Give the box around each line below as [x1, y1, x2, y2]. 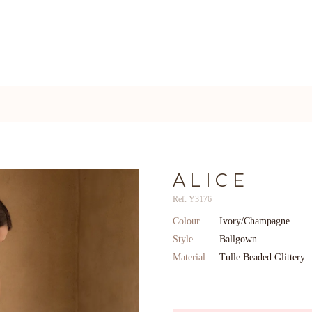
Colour [173, 216, 200, 226]
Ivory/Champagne [219, 216, 290, 226]
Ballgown [219, 234, 257, 244]
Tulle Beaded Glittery [219, 252, 305, 263]
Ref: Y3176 [173, 194, 212, 204]
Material [173, 252, 205, 263]
